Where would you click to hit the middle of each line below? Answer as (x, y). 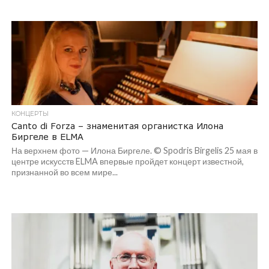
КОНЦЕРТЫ (30, 114)
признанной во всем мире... (64, 172)
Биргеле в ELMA (47, 137)
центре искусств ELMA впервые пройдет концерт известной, (127, 161)
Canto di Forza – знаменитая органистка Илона (117, 126)
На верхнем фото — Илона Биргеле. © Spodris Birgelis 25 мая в (134, 150)
